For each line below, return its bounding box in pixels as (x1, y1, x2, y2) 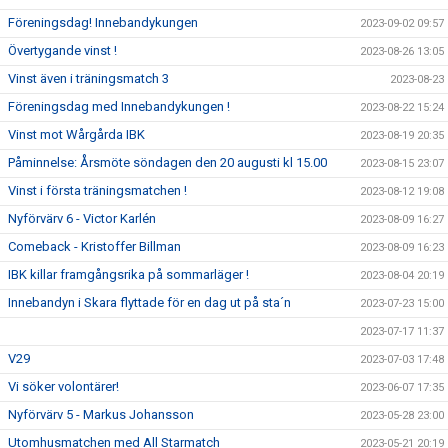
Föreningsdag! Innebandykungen (8, 15, 198, 30)
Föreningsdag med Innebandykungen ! (8, 99, 230, 114)
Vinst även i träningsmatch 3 (8, 71, 169, 86)
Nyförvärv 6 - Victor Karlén (8, 211, 156, 226)
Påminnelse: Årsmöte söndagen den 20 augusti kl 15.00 (8, 155, 327, 170)
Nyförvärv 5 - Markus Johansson (8, 407, 194, 422)
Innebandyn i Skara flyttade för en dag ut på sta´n (8, 295, 291, 310)
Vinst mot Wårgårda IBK (8, 127, 145, 142)
